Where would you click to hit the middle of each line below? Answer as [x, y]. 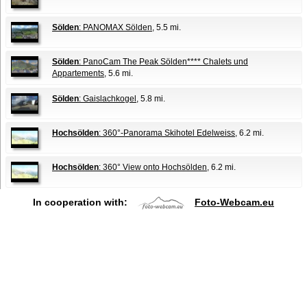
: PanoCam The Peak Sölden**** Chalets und [163, 62]
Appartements [78, 74]
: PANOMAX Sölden [115, 28]
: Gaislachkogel [108, 99]
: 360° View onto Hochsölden [153, 168]
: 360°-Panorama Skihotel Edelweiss [167, 133]
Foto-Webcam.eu [234, 202]
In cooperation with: [82, 202]
